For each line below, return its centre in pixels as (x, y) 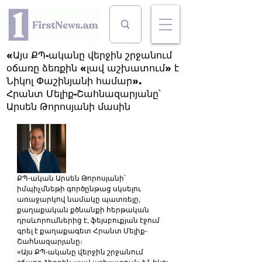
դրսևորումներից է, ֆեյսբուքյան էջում (89, 220)
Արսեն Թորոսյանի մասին (68, 107)
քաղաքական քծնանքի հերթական (84, 210)
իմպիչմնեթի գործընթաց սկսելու (80, 189)
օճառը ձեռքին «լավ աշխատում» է (93, 68)
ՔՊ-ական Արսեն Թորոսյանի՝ (72, 178)
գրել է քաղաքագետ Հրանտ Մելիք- (82, 231)
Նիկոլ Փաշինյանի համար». (74, 81)
